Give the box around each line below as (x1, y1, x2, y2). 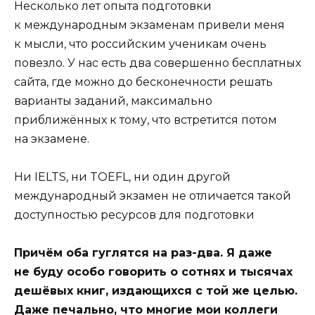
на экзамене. (14, 131, 89, 146)
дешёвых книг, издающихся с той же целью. (14, 284, 297, 298)
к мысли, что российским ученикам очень (14, 37, 266, 51)
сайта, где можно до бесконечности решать (14, 75, 273, 89)
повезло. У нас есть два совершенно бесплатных (14, 56, 301, 70)
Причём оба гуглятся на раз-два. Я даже (14, 246, 272, 260)
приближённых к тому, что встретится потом (14, 112, 277, 127)
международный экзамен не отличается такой (14, 189, 291, 203)
